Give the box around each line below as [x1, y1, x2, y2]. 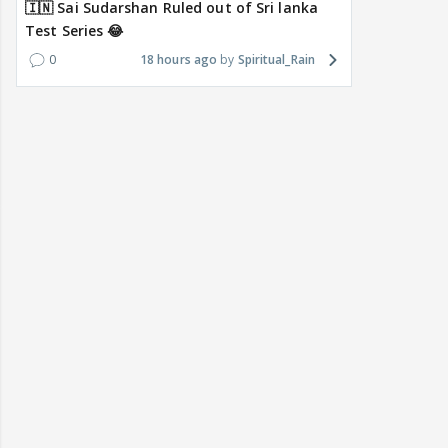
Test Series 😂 [25, 21, 124, 41]
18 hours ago [139, 51, 218, 69]
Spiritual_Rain [237, 51, 315, 69]
